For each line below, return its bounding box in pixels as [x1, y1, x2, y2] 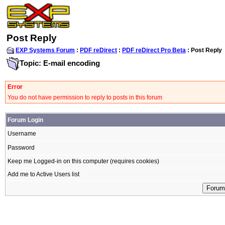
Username [8, 130, 36, 137]
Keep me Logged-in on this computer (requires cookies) [8, 158, 159, 165]
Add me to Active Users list [8, 171, 79, 178]
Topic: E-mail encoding [20, 58, 100, 67]
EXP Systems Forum [16, 47, 75, 54]
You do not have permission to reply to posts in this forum [8, 94, 162, 101]
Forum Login [8, 117, 43, 124]
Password [8, 144, 35, 151]
